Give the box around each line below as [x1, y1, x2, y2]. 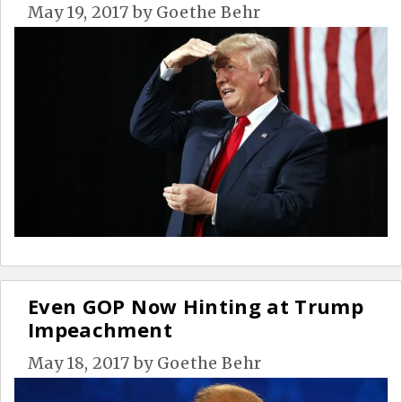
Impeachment [28, 316, 172, 344]
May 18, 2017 [28, 353, 130, 374]
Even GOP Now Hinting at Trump [28, 293, 364, 320]
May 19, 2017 [28, 2, 129, 23]
